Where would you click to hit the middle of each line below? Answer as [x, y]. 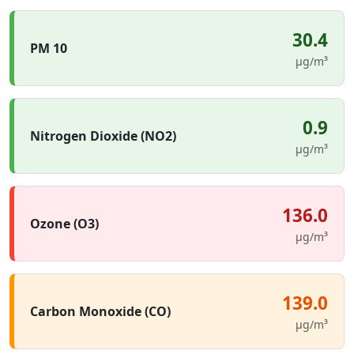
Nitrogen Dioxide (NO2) [103, 136]
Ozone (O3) [64, 224]
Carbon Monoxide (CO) [100, 311]
